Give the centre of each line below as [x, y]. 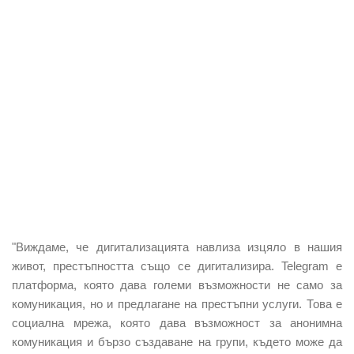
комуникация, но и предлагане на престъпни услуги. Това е [177, 303]
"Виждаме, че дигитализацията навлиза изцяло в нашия [177, 247]
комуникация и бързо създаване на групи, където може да [177, 341]
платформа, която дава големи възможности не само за [177, 284]
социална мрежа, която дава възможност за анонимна [177, 322]
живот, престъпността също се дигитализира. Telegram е [177, 265]
